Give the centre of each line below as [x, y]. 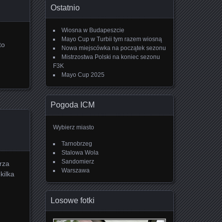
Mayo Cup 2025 [83, 75]
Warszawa [76, 170]
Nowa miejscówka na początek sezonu [114, 48]
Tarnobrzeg [77, 144]
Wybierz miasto [74, 127]
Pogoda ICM [73, 105]
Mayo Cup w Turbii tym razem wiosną [112, 39]
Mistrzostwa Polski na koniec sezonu [111, 57]
